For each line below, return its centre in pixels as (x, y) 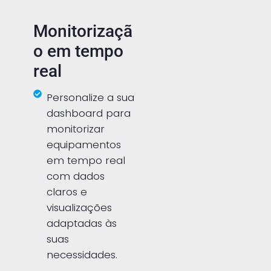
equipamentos (84, 144)
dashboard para (89, 113)
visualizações (80, 207)
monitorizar (76, 129)
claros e (67, 191)
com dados (76, 176)
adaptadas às (82, 223)
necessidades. (82, 254)
